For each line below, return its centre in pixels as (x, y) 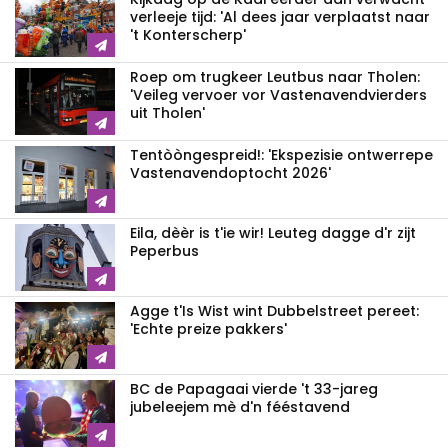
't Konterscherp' (188, 35)
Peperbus (164, 251)
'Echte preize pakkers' (208, 329)
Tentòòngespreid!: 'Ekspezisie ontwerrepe (281, 155)
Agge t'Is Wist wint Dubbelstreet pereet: (274, 311)
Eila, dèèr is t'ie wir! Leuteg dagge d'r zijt (273, 233)
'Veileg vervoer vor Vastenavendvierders (278, 95)
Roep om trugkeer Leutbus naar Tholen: (275, 77)
